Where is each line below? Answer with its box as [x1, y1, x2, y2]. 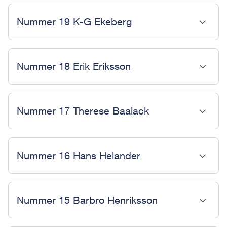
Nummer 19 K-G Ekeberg [17, 16, 132, 27]
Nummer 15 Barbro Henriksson [17, 194, 158, 206]
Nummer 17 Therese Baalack [17, 105, 149, 117]
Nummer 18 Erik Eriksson [17, 60, 131, 72]
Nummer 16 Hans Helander [17, 149, 140, 161]
